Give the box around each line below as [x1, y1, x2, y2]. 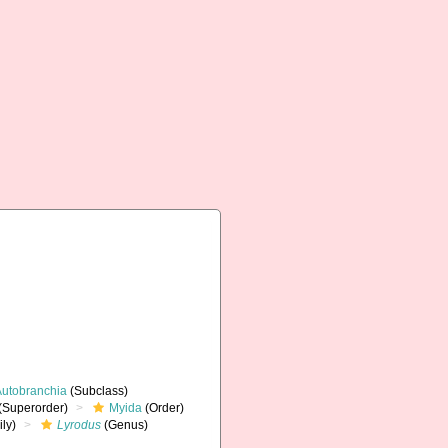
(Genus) [101, 418, 149, 432]
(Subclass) [67, 384, 129, 398]
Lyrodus [57, 418, 102, 432]
